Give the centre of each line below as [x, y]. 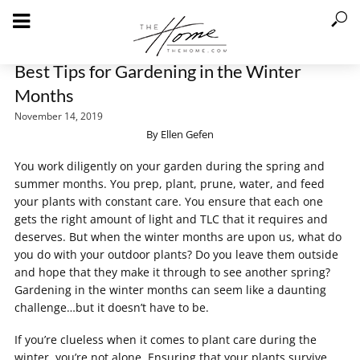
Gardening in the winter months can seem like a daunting [170, 290]
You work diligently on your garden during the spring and [170, 166]
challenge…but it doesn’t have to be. [113, 307]
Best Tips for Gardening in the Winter [158, 71]
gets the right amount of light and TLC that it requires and [171, 219]
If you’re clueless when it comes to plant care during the [166, 340]
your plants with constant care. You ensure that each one [169, 201]
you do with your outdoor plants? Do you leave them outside [176, 254]
